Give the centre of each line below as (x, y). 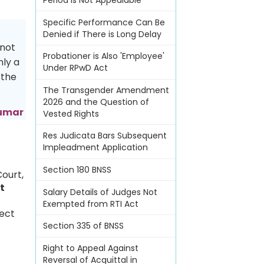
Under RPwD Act (75, 68)
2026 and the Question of (96, 102)
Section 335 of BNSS (83, 226)
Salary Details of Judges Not (100, 192)
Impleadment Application (95, 148)
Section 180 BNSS (77, 170)
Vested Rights (71, 113)
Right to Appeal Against (90, 248)
